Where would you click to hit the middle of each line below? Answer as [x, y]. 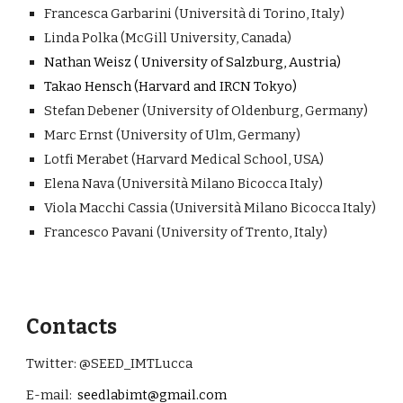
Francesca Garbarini [108, 13]
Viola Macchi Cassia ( [110, 208]
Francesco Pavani [99, 232]
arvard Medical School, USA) [235, 159]
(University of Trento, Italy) [242, 232]
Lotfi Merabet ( [90, 159]
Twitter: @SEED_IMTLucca [110, 363]
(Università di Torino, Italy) [260, 13]
